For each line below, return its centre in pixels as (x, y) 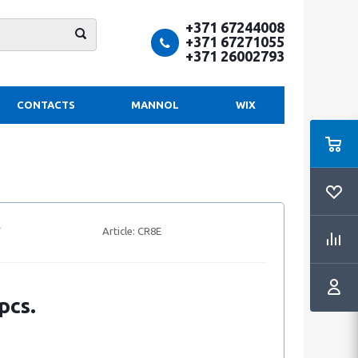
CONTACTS (46, 105)
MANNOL (155, 105)
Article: (118, 231)
